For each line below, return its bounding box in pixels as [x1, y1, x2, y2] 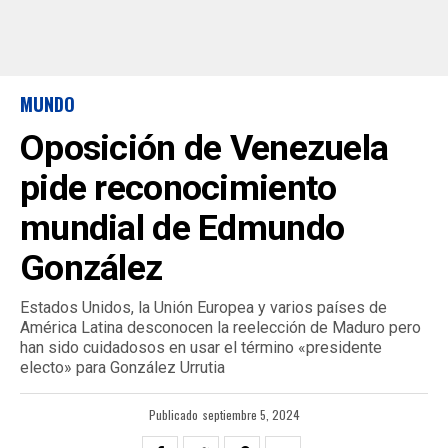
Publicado [148, 406, 198, 423]
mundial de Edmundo [20, 207, 345, 249]
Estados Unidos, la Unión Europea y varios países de [20, 298, 387, 317]
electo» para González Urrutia [20, 358, 225, 377]
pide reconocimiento [20, 167, 337, 209]
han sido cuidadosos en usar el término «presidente [20, 338, 382, 357]
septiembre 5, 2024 [202, 406, 300, 423]
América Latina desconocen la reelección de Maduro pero [20, 318, 421, 337]
